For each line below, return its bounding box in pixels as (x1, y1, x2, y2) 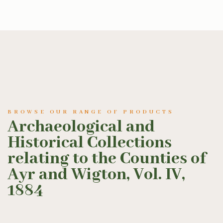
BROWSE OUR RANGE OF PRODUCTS (7, 109, 174, 115)
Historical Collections (7, 132, 172, 153)
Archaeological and (7, 116, 155, 137)
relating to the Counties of (7, 148, 206, 169)
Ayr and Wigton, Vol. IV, (7, 164, 185, 185)
